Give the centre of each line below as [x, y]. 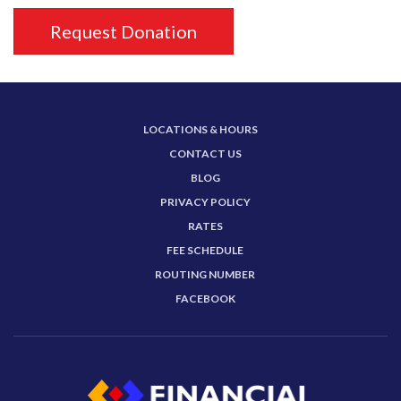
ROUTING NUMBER [205, 274]
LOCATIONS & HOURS [200, 129]
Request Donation [124, 31]
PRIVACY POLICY [205, 202]
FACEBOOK [205, 299]
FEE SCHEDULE [205, 250]
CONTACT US [205, 154]
